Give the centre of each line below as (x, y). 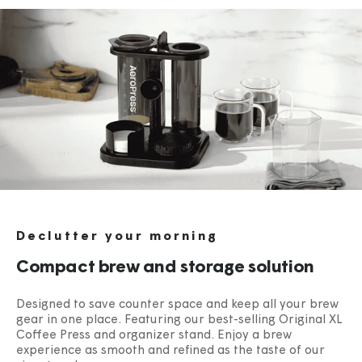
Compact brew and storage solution (165, 268)
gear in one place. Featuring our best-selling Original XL (179, 321)
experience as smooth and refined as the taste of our (170, 351)
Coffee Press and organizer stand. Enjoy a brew (154, 336)
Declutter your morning (117, 237)
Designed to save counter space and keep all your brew (177, 305)
